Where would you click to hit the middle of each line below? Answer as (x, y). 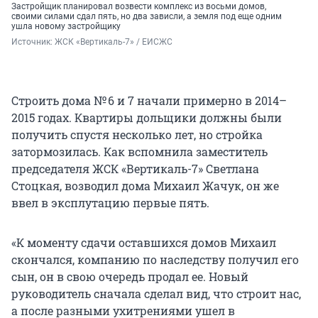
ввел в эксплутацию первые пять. (110, 202)
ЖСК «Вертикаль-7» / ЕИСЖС (114, 42)
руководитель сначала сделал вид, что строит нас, (156, 293)
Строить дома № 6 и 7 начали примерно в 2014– (149, 100)
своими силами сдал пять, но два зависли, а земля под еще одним (147, 16)
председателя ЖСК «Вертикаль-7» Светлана (135, 168)
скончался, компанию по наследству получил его (155, 259)
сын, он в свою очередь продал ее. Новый (130, 276)
